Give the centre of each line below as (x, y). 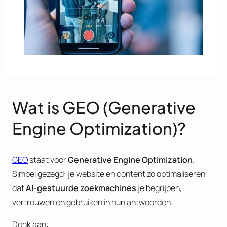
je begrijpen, (160, 188)
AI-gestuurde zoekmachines (82, 188)
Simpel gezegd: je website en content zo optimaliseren (109, 174)
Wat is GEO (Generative (104, 107)
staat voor (48, 159)
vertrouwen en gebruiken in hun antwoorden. (92, 202)
